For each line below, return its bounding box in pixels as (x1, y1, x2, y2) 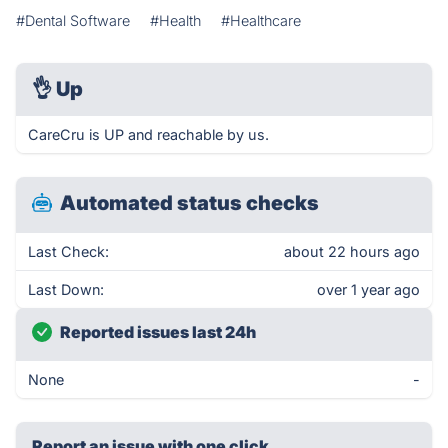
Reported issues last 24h (60, 322, 256, 342)
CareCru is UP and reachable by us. (28, 126, 269, 143)
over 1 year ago (317, 281, 420, 298)
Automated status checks (60, 191, 319, 215)
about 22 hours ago (284, 243, 420, 260)
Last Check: (28, 243, 109, 260)
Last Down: (28, 281, 104, 298)
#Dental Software (16, 12, 130, 29)
